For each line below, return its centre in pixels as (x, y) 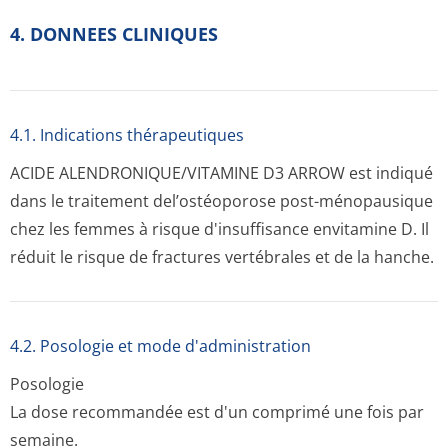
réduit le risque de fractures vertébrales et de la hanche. (222, 257)
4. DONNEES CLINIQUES (114, 34)
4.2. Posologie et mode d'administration (160, 346)
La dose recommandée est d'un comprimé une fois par (217, 412)
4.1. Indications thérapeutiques (127, 135)
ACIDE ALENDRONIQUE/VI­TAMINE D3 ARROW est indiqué (221, 173)
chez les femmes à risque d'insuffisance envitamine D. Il (219, 229)
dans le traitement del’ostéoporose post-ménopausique (221, 201)
